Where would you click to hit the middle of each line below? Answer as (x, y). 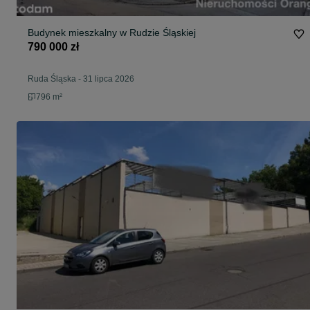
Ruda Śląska (52, 79)
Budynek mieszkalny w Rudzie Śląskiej (112, 33)
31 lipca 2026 (109, 79)
